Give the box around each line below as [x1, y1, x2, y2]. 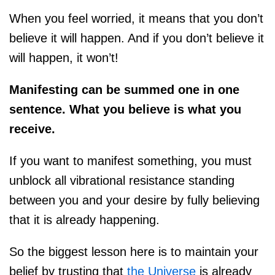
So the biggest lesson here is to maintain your [9, 245, 258, 259]
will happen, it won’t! [9, 51, 118, 65]
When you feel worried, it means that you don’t [9, 12, 263, 26]
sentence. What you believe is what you [9, 103, 241, 117]
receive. [9, 122, 55, 136]
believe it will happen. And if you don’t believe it [9, 31, 264, 45]
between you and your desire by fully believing [9, 193, 260, 207]
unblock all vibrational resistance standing [9, 174, 234, 188]
